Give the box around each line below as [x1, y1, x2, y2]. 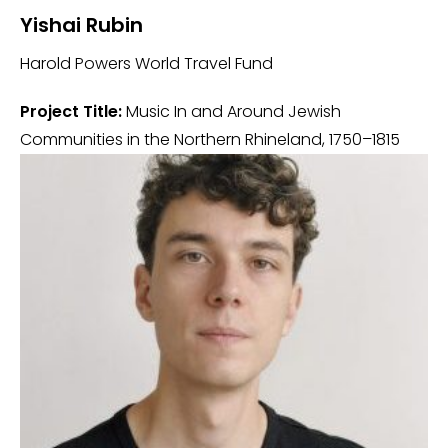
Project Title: [20, 100, 122, 123]
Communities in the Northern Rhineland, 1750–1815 [20, 128, 400, 151]
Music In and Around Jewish [122, 100, 341, 123]
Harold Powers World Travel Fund [20, 52, 273, 75]
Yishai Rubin [20, 11, 143, 39]
